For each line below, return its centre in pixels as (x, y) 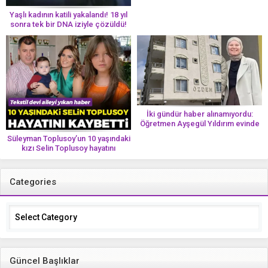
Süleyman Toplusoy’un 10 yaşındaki (68, 139)
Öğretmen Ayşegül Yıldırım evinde (200, 124)
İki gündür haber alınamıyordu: (200, 114)
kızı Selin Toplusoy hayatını (68, 148)
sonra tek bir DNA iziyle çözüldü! (68, 24)
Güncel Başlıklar (45, 261)
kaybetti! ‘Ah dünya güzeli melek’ (68, 158)
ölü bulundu (200, 133)
